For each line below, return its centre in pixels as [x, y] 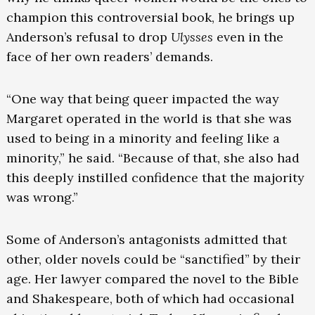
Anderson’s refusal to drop [88, 37]
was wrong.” [42, 198]
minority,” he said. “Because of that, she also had [153, 158]
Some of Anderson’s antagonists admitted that [146, 240]
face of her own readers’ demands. [109, 57]
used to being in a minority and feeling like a [143, 139]
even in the [248, 37]
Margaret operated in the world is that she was [149, 119]
